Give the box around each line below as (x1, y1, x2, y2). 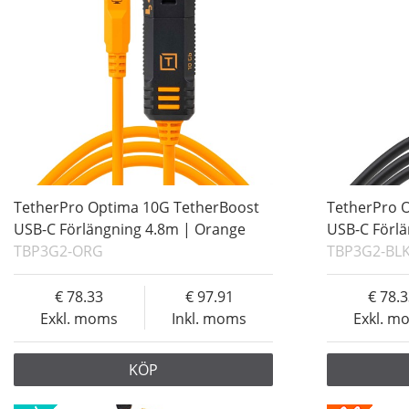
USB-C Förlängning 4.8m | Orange (14, 219, 246, 240)
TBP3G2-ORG (14, 241, 103, 262)
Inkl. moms (172, 309, 247, 330)
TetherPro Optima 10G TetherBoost (14, 197, 259, 218)
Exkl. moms (40, 309, 119, 330)
